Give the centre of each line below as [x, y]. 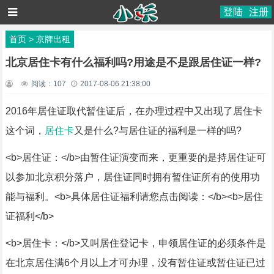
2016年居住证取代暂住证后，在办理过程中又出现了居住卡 [134, 111]
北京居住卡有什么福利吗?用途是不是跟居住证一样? [133, 62]
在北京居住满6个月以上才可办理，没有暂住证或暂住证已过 [135, 263]
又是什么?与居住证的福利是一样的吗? [157, 131]
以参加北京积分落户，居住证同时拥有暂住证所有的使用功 [132, 177]
